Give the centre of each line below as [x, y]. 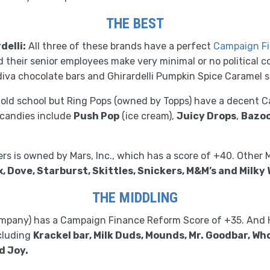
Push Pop [96, 116]
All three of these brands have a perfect [120, 46]
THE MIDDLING [135, 198]
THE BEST [135, 24]
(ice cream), [148, 116]
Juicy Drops [206, 116]
